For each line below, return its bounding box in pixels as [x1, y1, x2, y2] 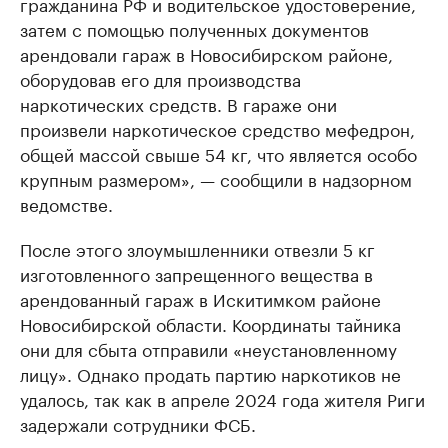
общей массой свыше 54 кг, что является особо [20, 140, 417, 167]
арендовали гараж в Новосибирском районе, [20, 40, 393, 67]
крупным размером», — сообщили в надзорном [20, 165, 412, 192]
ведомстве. [20, 190, 113, 217]
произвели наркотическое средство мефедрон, [20, 115, 415, 142]
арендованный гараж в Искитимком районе [20, 285, 381, 312]
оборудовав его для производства [20, 65, 301, 92]
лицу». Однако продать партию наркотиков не [20, 360, 401, 387]
